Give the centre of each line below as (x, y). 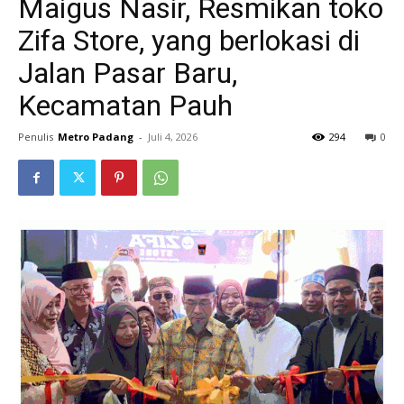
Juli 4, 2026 (173, 137)
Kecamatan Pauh (125, 106)
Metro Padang (96, 137)
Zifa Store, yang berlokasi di (189, 41)
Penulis (36, 137)
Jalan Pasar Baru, (128, 73)
